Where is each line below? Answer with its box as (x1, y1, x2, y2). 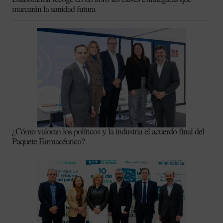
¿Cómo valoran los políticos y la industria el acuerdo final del (12, 125, 204, 137)
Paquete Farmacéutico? (12, 135, 85, 147)
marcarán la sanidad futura (12, 2, 95, 14)
